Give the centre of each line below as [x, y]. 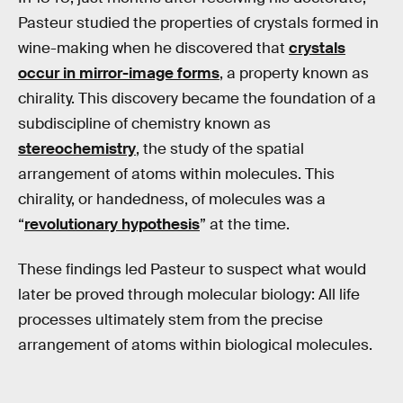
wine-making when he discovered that [153, 49]
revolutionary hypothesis [112, 225]
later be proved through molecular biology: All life [189, 294]
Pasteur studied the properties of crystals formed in [198, 23]
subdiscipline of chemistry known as [144, 124]
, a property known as [294, 74]
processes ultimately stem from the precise [170, 319]
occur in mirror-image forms [119, 74]
